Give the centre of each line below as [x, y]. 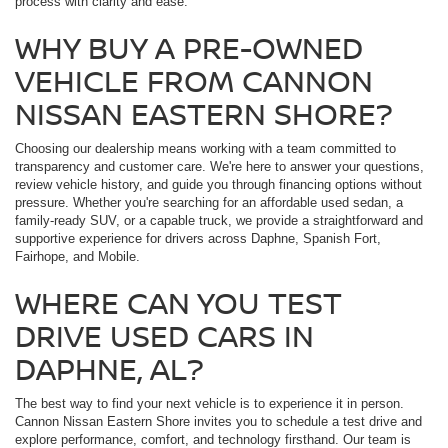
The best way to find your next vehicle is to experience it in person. [209, 404]
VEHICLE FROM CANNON [194, 81]
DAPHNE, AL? [109, 369]
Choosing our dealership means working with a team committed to [205, 149]
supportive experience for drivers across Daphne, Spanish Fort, [198, 239]
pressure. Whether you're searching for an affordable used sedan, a [209, 203]
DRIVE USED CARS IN [164, 336]
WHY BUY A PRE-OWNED [189, 48]
